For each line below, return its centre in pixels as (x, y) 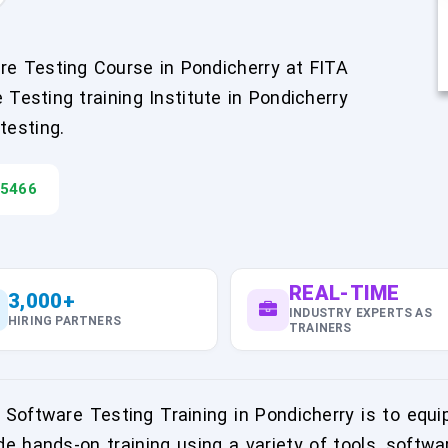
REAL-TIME (344, 293)
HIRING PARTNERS (64, 320)
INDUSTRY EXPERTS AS (360, 313)
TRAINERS (320, 328)
